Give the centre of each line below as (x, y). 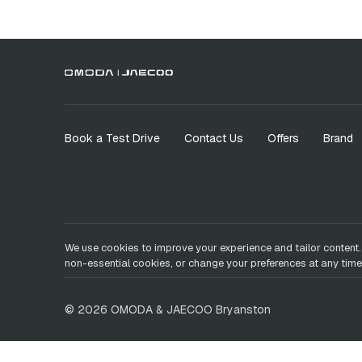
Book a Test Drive (112, 138)
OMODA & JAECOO (160, 309)
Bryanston (243, 309)
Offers (283, 138)
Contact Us (214, 138)
